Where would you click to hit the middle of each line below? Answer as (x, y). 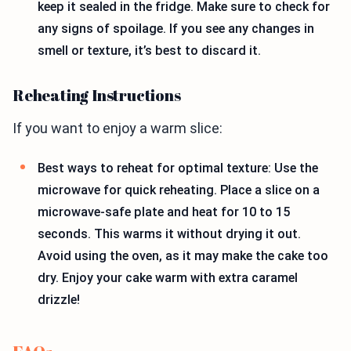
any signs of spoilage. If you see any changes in (176, 28)
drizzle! (59, 300)
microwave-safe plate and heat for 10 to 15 (164, 212)
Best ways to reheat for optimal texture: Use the (178, 168)
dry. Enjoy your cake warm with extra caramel (168, 278)
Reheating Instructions (97, 96)
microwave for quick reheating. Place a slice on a (179, 190)
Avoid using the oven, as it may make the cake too (183, 256)
